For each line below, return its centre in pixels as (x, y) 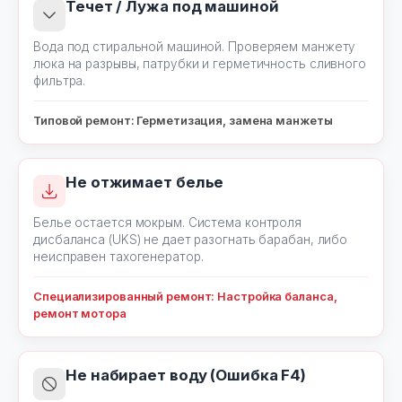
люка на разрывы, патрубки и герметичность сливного (200, 64)
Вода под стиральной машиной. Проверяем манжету (195, 47)
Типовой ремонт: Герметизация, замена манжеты (183, 121)
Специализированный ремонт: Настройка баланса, (185, 297)
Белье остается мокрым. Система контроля (168, 223)
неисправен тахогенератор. (118, 257)
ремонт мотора (80, 314)
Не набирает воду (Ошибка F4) (186, 375)
